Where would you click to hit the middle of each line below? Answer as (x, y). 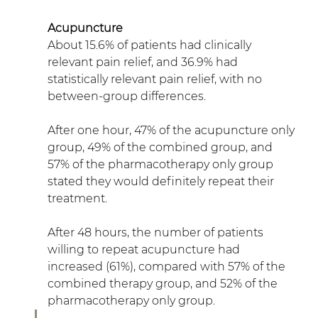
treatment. (77, 198)
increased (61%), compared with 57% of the (168, 266)
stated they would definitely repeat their (162, 181)
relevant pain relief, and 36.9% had (144, 62)
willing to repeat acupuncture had (145, 249)
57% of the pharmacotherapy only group (161, 164)
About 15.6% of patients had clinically (150, 45)
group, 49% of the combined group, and (161, 147)
